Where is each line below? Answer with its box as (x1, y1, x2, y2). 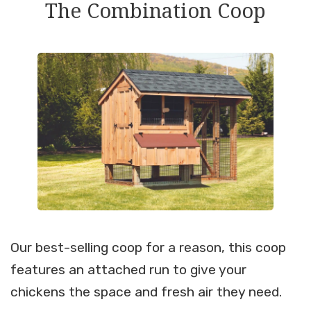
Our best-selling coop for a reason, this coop (10, 239, 286, 256)
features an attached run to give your (10, 262, 246, 278)
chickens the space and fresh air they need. (10, 284, 282, 301)
